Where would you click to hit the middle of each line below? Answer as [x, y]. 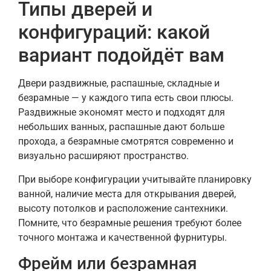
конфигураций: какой [114, 32]
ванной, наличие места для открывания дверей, [127, 194]
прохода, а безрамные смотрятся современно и [126, 142]
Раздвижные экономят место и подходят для [122, 113]
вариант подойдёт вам [121, 55]
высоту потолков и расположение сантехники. [123, 208]
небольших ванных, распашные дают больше [121, 127]
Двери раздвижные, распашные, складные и [119, 83]
